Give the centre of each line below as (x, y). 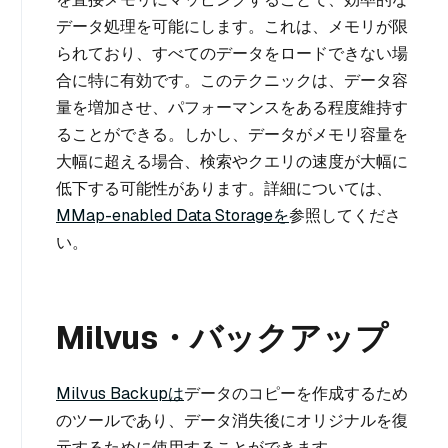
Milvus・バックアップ (222, 337)
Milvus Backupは (120, 393)
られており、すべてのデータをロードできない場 (232, 53)
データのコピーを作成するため (296, 393)
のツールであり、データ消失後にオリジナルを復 (232, 420)
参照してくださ (345, 215)
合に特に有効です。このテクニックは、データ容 (232, 80)
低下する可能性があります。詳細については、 (224, 188)
